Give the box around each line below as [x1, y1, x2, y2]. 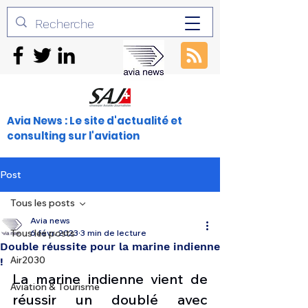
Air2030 [10, 254, 45, 266]
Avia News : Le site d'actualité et [7, 113, 182, 128]
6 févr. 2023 [30, 228, 78, 238]
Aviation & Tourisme [10, 280, 100, 293]
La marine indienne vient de [12, 270, 208, 287]
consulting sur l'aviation [7, 129, 140, 143]
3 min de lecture [80, 228, 146, 238]
